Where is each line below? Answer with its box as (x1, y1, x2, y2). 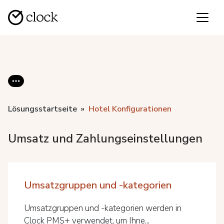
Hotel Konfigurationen (88, 103, 171, 114)
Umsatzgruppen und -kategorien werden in (24, 202, 181, 214)
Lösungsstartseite (8, 103, 77, 114)
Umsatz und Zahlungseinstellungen (8, 130, 202, 146)
